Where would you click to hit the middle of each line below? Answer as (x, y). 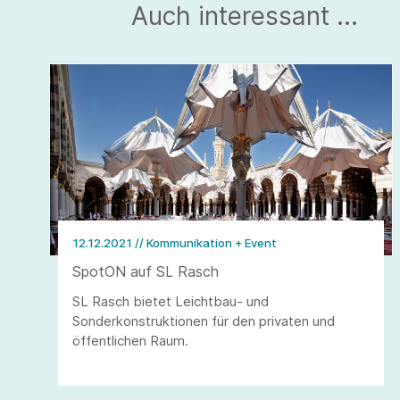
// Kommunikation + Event (206, 243)
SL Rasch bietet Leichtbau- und (171, 302)
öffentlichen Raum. (130, 341)
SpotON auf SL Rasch (146, 272)
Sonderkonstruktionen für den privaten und (204, 321)
